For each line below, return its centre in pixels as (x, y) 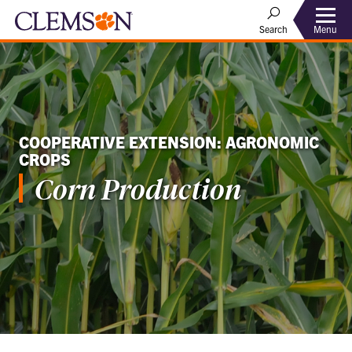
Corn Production (138, 188)
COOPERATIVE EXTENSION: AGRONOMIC (169, 141)
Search (273, 29)
